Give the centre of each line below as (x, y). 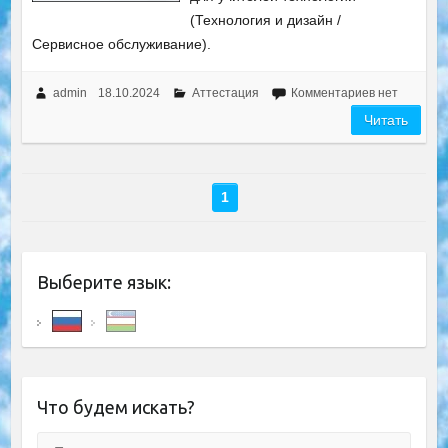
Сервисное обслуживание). (121, 44)
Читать (386, 120)
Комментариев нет (344, 93)
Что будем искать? (115, 407)
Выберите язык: (103, 282)
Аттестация (225, 93)
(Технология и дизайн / (266, 20)
